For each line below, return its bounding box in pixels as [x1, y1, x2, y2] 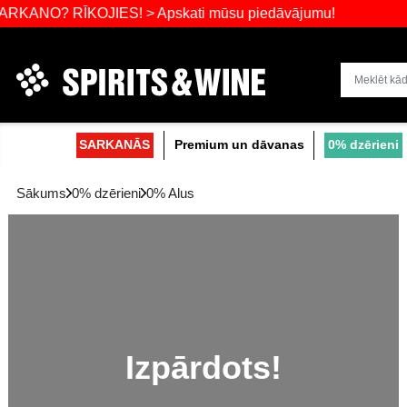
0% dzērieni [95, 246, 188, 268]
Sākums [22, 246, 89, 268]
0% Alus [194, 246, 260, 268]
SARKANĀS [105, 184, 201, 203]
